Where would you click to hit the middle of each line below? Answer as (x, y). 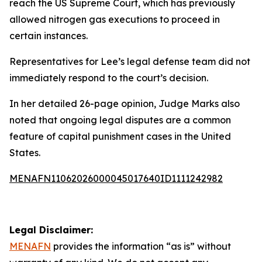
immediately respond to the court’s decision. (109, 78)
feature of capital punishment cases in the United (120, 136)
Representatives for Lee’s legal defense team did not (130, 61)
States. (25, 153)
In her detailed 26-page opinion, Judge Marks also (125, 104)
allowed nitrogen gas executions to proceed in (115, 19)
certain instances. (49, 36)
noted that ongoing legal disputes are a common (120, 120)
